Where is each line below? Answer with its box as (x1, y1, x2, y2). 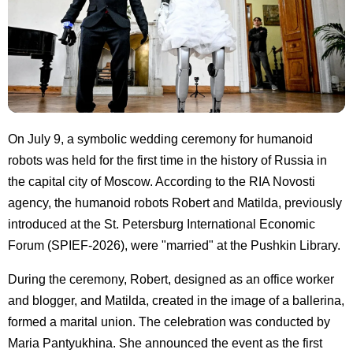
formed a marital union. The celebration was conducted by (8, 314, 330, 329)
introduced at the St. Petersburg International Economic (8, 217, 315, 231)
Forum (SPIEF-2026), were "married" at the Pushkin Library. (8, 238, 340, 252)
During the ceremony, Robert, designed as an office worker (8, 272, 334, 286)
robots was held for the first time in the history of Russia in (8, 153, 327, 167)
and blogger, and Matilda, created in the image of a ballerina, (8, 293, 344, 307)
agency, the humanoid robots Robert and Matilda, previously (8, 195, 342, 210)
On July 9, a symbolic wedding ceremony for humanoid (8, 132, 313, 146)
